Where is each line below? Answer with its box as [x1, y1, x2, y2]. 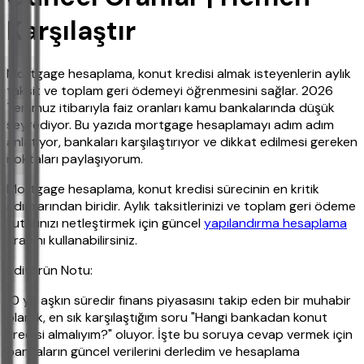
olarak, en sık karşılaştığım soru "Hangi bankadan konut [6, 309, 327, 327]
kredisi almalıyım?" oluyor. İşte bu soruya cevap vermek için [6, 326, 353, 344]
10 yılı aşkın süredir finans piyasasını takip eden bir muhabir [6, 292, 351, 310]
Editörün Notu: [6, 262, 93, 279]
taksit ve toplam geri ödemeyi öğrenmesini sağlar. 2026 [6, 82, 333, 100]
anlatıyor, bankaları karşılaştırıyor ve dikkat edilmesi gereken [6, 133, 357, 151]
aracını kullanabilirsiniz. [6, 232, 137, 249]
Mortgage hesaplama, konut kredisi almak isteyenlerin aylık [6, 65, 351, 83]
